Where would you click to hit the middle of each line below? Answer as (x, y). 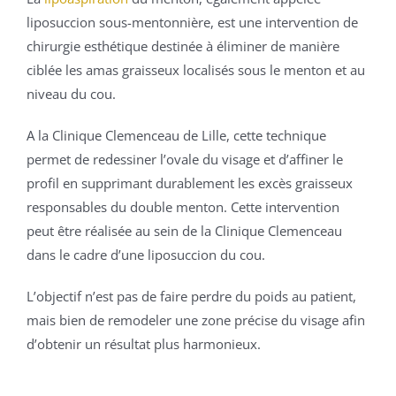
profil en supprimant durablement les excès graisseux (190, 183)
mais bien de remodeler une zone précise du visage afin (196, 320)
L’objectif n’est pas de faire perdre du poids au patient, (191, 297)
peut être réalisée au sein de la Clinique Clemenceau (184, 231)
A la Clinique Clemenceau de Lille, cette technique (176, 136)
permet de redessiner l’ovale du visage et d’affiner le (185, 160)
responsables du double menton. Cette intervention (183, 207)
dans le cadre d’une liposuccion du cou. (146, 255)
